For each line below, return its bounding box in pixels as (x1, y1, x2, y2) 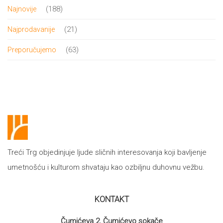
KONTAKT (94, 195, 129, 204)
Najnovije (7, 5, 36, 13)
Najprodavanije (7, 25, 55, 33)
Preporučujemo (7, 46, 56, 54)
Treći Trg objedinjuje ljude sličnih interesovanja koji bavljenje (7, 148, 207, 157)
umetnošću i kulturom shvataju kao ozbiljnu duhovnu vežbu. (7, 163, 205, 172)
